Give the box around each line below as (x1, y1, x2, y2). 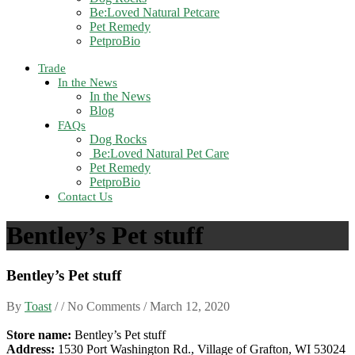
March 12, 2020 (150, 300, 230, 314)
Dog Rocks (90, 132, 147, 147)
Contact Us (58, 190, 113, 204)
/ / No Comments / (52, 300, 150, 314)
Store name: (6, 328, 71, 342)
